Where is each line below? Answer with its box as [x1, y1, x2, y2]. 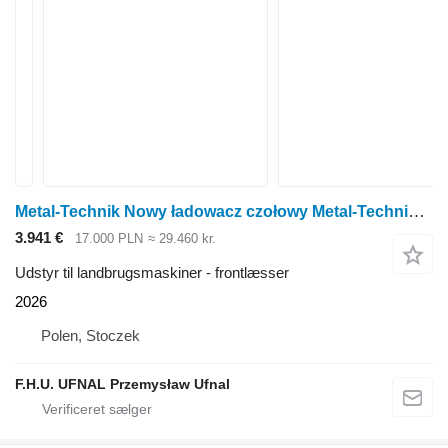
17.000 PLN [75, 231, 143, 247]
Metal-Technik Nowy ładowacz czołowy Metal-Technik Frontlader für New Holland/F [408, 202, 425, 221]
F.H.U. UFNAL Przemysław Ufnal [15, 375, 230, 392]
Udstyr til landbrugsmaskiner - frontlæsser [15, 263, 289, 281]
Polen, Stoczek [41, 326, 140, 344]
